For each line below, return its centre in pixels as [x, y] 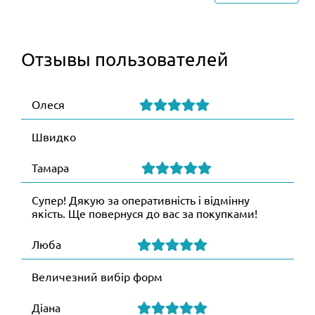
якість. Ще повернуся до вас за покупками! [144, 213]
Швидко [54, 136]
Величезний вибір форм [97, 276]
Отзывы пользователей [125, 59]
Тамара [50, 168]
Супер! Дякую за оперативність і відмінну [141, 199]
